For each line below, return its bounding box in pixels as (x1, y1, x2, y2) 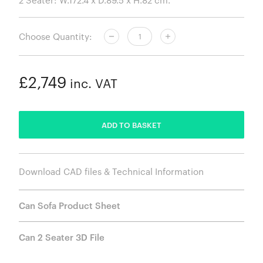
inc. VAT (66, 76, 117, 91)
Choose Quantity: (19, 31, 92, 42)
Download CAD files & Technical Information (19, 166, 204, 177)
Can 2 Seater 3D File (19, 232, 104, 243)
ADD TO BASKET (102, 120, 161, 130)
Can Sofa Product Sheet (19, 200, 120, 211)
